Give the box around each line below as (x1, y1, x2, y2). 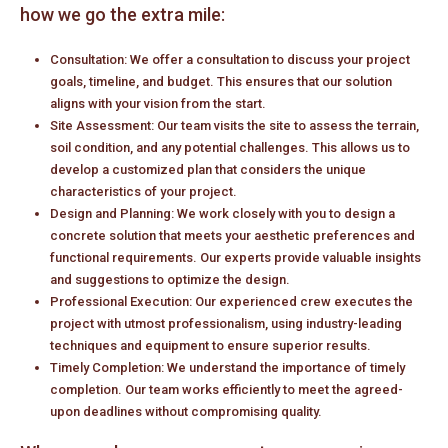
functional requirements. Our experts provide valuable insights (49, 249, 421, 265)
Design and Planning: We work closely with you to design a (49, 205, 395, 221)
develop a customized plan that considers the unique (49, 161, 366, 177)
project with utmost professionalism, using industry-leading (49, 315, 402, 331)
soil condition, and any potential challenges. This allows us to (49, 139, 410, 155)
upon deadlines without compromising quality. (49, 403, 322, 419)
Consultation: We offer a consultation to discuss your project (49, 51, 410, 67)
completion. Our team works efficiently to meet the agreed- (49, 381, 403, 397)
